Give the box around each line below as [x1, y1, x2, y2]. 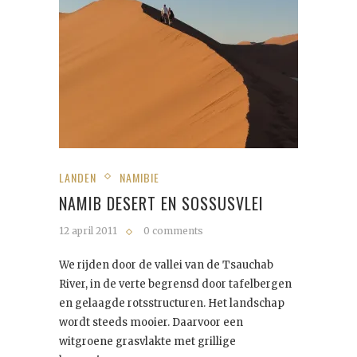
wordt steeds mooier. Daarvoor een [59, 315, 243, 329]
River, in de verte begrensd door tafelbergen [59, 277, 292, 291]
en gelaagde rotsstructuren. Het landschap [59, 296, 284, 310]
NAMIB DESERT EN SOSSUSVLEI [59, 190, 264, 215]
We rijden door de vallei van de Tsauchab [59, 257, 273, 272]
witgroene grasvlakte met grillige [59, 334, 236, 348]
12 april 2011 [59, 224, 117, 237]
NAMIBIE [120, 168, 159, 186]
